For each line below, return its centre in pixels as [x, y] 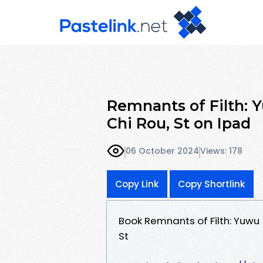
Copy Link [137, 184]
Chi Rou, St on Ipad [179, 123]
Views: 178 [221, 151]
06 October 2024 [162, 151]
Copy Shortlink [212, 184]
